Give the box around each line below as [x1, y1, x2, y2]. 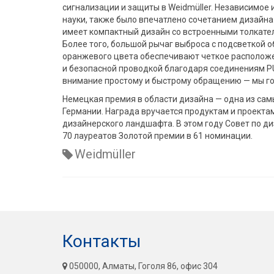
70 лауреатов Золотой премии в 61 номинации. [62, 130, 253, 141]
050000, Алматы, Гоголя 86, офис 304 [67, 261, 218, 271]
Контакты [62, 231, 141, 251]
